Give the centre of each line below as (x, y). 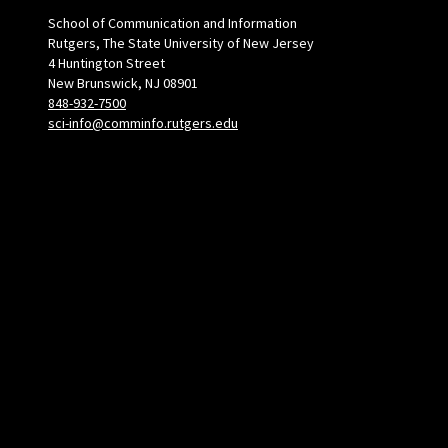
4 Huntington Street (106, 63)
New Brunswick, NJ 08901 (123, 83)
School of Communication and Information (172, 23)
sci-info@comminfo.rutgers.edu (143, 123)
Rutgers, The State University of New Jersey (181, 43)
